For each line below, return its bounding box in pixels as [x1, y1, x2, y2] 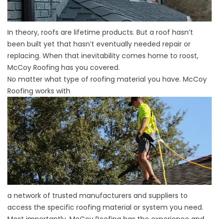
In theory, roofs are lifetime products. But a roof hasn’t [7, 27, 193, 38]
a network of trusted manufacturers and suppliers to [7, 190, 188, 200]
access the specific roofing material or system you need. [7, 202, 203, 212]
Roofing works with [7, 86, 70, 96]
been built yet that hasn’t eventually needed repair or [7, 39, 191, 49]
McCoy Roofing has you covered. [7, 63, 120, 73]
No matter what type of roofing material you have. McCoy [7, 74, 207, 85]
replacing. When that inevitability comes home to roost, [7, 51, 198, 61]
